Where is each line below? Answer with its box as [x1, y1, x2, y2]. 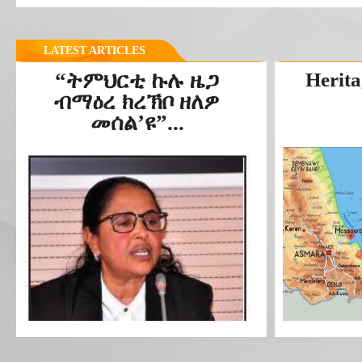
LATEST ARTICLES [44, 44, 145, 57]
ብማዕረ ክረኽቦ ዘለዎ [54, 90, 221, 114]
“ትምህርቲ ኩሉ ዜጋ [55, 69, 220, 93]
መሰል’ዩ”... [90, 111, 184, 135]
